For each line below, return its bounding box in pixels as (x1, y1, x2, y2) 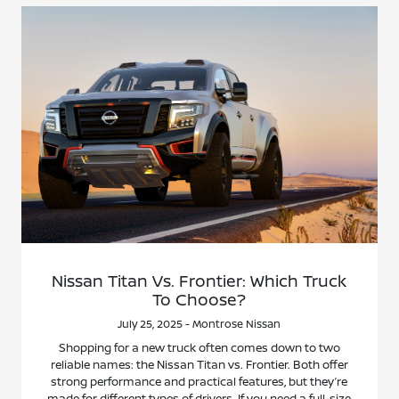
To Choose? (152, 289, 247, 311)
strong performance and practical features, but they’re (51, 373, 348, 390)
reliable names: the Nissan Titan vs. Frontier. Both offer (50, 356, 348, 373)
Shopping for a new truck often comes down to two (58, 339, 340, 356)
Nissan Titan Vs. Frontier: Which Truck (52, 270, 347, 292)
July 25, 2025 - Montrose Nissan (118, 316, 281, 332)
